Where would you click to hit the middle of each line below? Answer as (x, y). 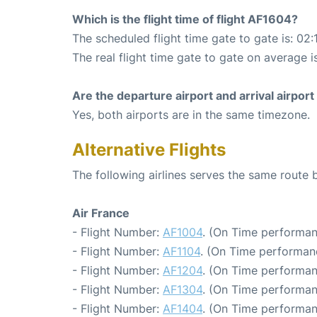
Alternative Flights (149, 149)
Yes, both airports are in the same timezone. (191, 114)
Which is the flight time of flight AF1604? (185, 19)
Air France (101, 213)
